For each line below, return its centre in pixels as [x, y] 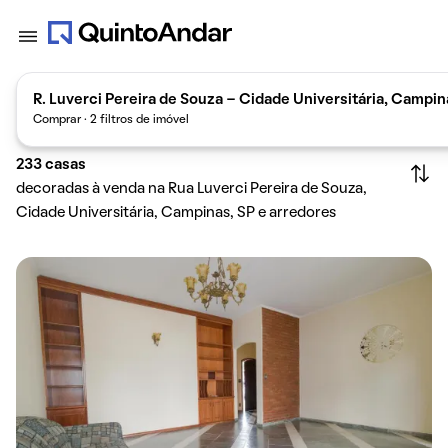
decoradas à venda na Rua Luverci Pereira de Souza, [191, 189]
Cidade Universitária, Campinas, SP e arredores [176, 213]
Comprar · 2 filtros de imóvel [111, 119]
